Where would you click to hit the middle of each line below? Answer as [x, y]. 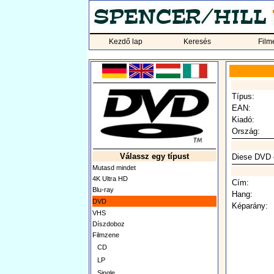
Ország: [246, 131]
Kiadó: [243, 120]
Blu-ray [103, 190]
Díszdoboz [109, 224]
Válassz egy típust [154, 156]
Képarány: [250, 206]
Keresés [197, 42]
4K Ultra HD [110, 179]
